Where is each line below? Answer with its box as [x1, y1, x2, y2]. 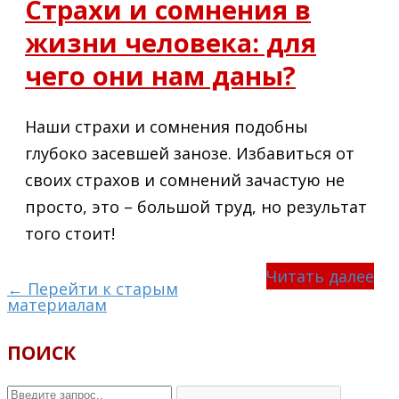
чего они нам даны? [25, 58, 296, 94]
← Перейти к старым [7, 278, 178, 300]
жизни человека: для [25, 25, 316, 61]
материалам [7, 294, 107, 316]
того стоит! [25, 223, 119, 245]
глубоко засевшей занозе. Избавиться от [25, 142, 354, 165]
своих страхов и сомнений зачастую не [25, 169, 345, 191]
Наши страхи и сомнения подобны [25, 116, 308, 138]
